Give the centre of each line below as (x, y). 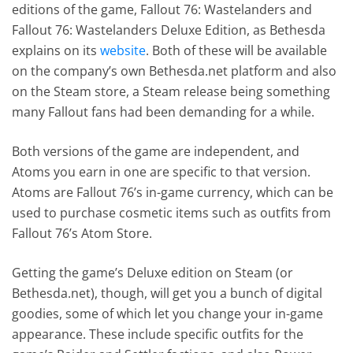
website (123, 50)
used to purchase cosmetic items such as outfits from (172, 212)
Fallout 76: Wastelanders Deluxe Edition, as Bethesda (169, 30)
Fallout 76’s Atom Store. (82, 233)
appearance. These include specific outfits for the (158, 334)
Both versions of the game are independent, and (156, 151)
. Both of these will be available (237, 50)
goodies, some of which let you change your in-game (168, 313)
